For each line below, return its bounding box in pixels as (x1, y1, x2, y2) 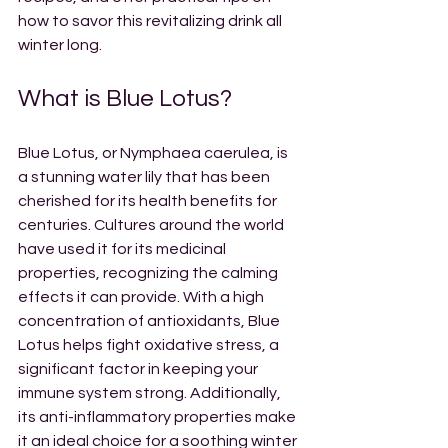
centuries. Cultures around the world (18, 217, 287, 233)
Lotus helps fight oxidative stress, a (18, 337, 282, 353)
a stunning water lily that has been (18, 169, 273, 185)
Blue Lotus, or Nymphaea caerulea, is (18, 145, 291, 161)
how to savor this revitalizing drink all (18, 13, 285, 29)
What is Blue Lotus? (18, 86, 232, 111)
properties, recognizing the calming (18, 265, 281, 281)
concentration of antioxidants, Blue (18, 313, 283, 329)
